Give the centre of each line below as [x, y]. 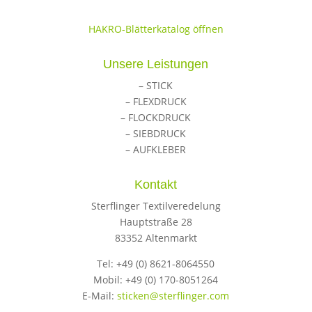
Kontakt [156, 185]
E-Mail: [100, 296]
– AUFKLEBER [156, 149]
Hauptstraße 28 [156, 222]
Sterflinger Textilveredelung [156, 206]
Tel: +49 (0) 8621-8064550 [156, 264]
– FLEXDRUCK [156, 101]
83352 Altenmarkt [156, 238]
